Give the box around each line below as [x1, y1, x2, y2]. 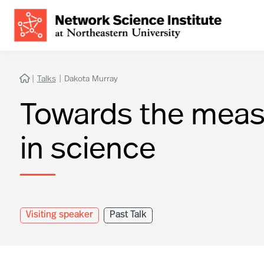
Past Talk [109, 210, 147, 220]
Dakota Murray [64, 72, 118, 84]
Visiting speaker [25, 210, 93, 220]
